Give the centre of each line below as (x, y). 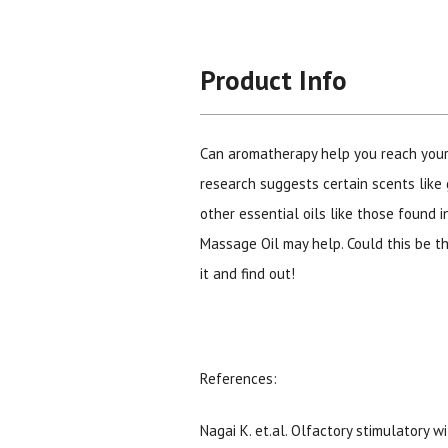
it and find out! (247, 273)
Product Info (273, 79)
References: (240, 378)
